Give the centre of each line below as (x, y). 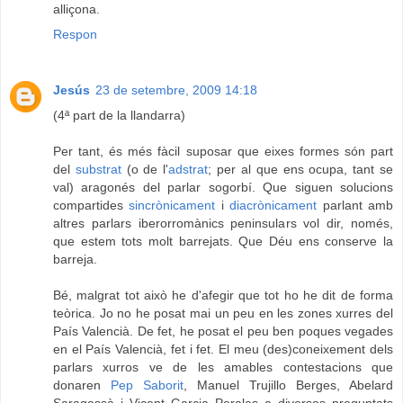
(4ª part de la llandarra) (119, 116)
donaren (82, 385)
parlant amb (358, 206)
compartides (91, 206)
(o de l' (148, 170)
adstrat (188, 170)
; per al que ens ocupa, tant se (301, 170)
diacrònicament (276, 206)
